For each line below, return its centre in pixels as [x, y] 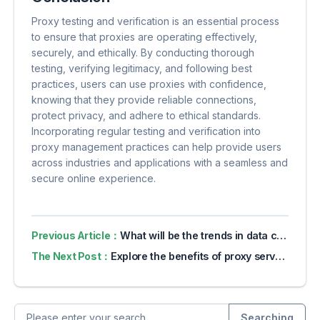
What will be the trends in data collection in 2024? [199, 236]
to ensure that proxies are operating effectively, [144, 37]
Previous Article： [76, 236]
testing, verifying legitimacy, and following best [142, 69]
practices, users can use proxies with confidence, [149, 84]
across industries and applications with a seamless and [160, 163]
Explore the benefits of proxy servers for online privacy [193, 256]
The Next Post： [71, 256]
